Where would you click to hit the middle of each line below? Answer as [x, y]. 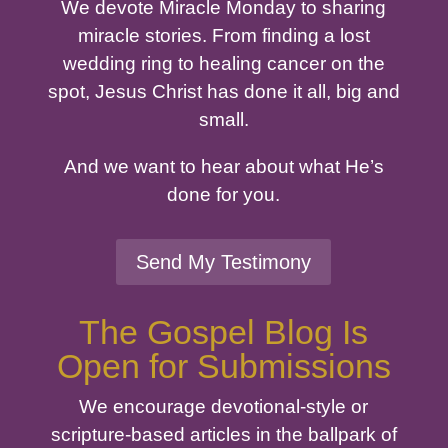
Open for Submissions [223, 366]
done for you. [224, 195]
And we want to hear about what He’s [223, 167]
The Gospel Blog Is [224, 332]
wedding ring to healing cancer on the [223, 64]
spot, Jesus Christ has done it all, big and [223, 92]
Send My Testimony [224, 262]
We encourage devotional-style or [224, 407]
